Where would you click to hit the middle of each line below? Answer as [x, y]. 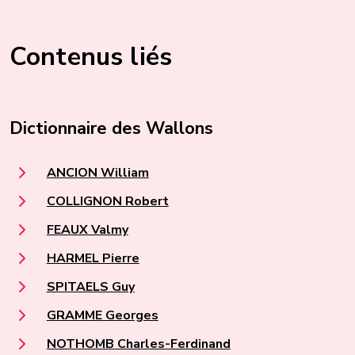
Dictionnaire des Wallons [111, 128]
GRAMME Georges [102, 315]
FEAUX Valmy [87, 229]
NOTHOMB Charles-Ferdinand [138, 344]
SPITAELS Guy [90, 286]
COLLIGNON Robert [107, 201]
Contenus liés [91, 57]
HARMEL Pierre [93, 258]
